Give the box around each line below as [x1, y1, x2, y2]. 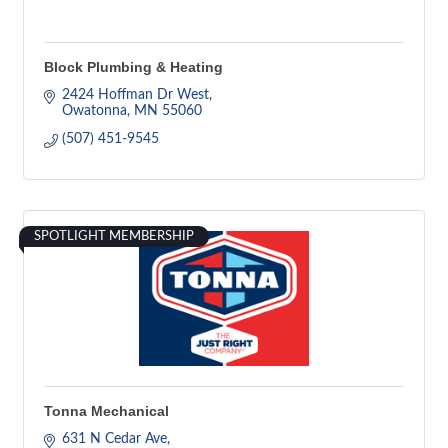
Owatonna [61, 104, 127, 118]
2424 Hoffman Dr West [61, 88, 209, 102]
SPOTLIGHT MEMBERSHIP [34, 230, 194, 242]
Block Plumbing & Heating [44, 59, 223, 75]
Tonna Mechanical [44, 403, 169, 419]
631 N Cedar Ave [61, 432, 167, 446]
